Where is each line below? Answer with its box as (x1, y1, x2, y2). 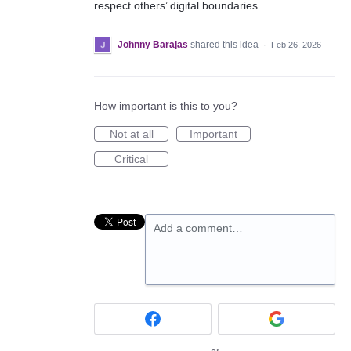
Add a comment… (154, 222, 243, 234)
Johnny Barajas (118, 39, 188, 50)
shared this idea (190, 39, 261, 50)
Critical (114, 153, 148, 165)
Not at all (109, 128, 154, 140)
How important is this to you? (94, 100, 237, 112)
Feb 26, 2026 (271, 40, 321, 49)
